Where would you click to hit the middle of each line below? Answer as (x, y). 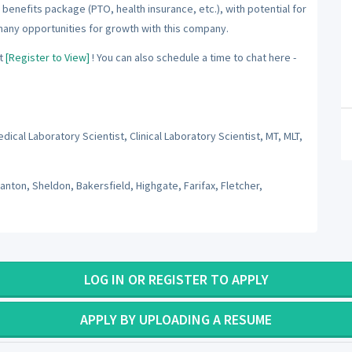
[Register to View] (47, 57)
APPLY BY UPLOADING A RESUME (176, 320)
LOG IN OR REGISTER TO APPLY (176, 280)
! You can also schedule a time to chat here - (192, 57)
